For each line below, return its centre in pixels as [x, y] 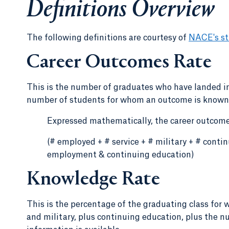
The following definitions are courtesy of [108, 38]
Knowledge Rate [93, 180]
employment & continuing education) [121, 155]
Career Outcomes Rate [119, 63]
